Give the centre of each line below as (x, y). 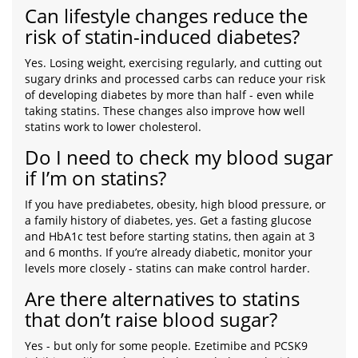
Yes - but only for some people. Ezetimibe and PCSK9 (166, 346)
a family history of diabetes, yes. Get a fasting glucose (168, 221)
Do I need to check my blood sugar (179, 157)
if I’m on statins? (95, 178)
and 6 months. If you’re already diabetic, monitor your (169, 253)
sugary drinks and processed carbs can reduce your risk (175, 79)
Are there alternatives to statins (162, 299)
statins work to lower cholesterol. (113, 127)
